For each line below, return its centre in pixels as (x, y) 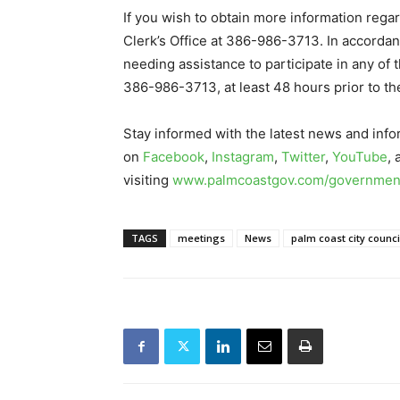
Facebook (174, 157)
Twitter (303, 157)
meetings (201, 238)
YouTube (360, 157)
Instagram (243, 157)
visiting (148, 180)
